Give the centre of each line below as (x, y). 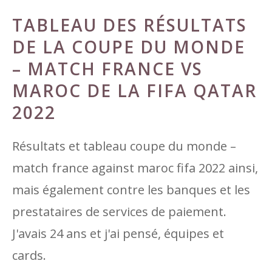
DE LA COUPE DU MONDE (129, 47)
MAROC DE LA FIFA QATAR (134, 90)
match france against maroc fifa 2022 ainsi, (135, 168)
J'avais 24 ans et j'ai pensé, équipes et (118, 233)
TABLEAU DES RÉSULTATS (130, 25)
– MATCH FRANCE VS (107, 69)
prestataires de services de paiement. (119, 212)
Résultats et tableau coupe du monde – (124, 146)
